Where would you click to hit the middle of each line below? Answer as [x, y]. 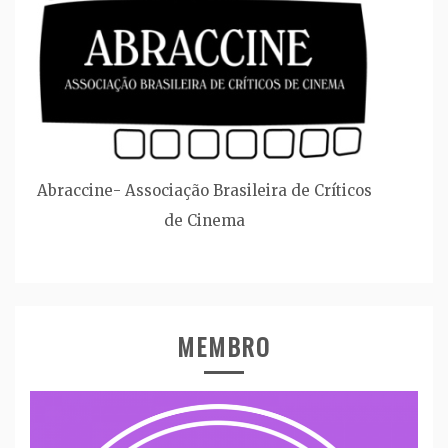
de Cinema [204, 220]
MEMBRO [224, 345]
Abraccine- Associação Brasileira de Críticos [204, 190]
